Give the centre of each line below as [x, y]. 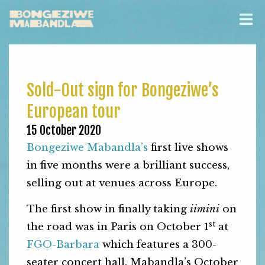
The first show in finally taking [108, 209]
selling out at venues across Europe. [122, 183]
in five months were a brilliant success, [128, 165]
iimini [205, 209]
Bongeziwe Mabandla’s [89, 148]
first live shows [190, 148]
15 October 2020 [64, 130]
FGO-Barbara [63, 245]
